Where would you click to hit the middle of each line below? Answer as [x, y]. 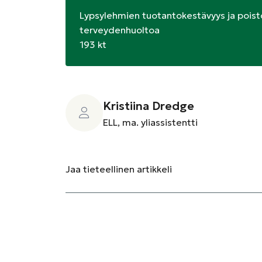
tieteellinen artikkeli [126, 169]
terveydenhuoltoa [120, 30]
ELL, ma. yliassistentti [150, 122]
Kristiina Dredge [149, 106]
